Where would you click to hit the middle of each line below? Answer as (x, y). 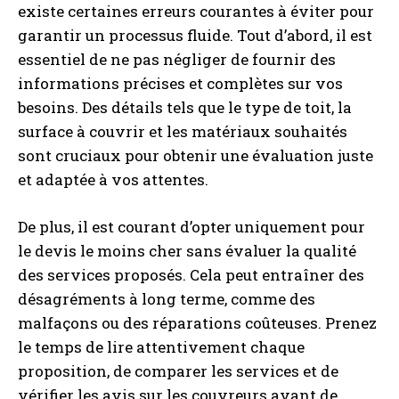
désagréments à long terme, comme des (167, 299)
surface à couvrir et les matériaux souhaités (183, 131)
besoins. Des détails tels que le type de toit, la (185, 107)
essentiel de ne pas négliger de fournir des (177, 59)
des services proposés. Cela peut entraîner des (191, 275)
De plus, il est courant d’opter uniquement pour (191, 227)
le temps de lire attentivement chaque (161, 347)
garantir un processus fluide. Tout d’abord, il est (195, 35)
